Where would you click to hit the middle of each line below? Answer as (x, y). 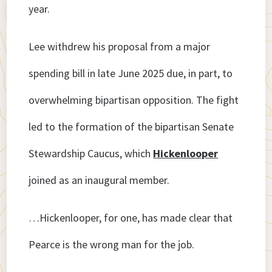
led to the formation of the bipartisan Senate (131, 127)
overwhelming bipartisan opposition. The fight (134, 100)
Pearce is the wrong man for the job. (112, 245)
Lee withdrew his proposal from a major (120, 47)
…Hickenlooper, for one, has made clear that (131, 218)
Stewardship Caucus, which (91, 154)
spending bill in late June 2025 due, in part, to (131, 73)
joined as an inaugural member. (99, 180)
